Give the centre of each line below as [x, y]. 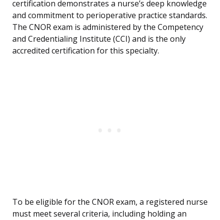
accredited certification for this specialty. [86, 51]
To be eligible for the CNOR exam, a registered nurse [110, 202]
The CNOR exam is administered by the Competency [108, 27]
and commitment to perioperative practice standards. [110, 15]
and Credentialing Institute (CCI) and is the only [99, 39]
